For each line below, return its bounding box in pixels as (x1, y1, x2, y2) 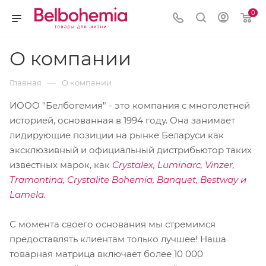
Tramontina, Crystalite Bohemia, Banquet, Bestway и (9, 174, 246, 186)
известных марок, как (9, 159, 112, 171)
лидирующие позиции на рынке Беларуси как (9, 129, 224, 141)
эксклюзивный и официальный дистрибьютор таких (9, 144, 252, 156)
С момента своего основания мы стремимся (9, 218, 216, 230)
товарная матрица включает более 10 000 (9, 248, 203, 260)
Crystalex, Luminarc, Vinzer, (112, 159, 235, 171)
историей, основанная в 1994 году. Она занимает (9, 115, 235, 126)
